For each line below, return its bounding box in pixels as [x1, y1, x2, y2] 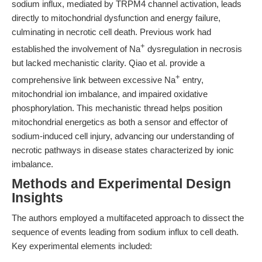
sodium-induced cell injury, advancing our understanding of [12, 131, 234, 141]
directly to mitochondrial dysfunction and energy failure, [12, 13, 220, 23]
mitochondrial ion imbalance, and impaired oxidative [12, 89, 208, 99]
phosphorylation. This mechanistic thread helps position [12, 103, 222, 113]
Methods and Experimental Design [12, 177, 231, 191]
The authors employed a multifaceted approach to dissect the [12, 213, 244, 223]
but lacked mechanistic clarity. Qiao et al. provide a [12, 58, 205, 68]
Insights [12, 191, 63, 205]
